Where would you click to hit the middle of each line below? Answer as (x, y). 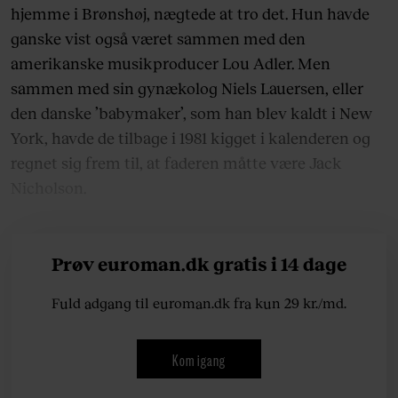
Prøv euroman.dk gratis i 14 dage (199, 263)
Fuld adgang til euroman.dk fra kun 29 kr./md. (199, 302)
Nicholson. (50, 188)
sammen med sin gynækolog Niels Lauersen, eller (187, 88)
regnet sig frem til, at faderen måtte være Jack (176, 163)
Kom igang (199, 358)
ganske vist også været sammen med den (158, 39)
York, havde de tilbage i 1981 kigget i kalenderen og (191, 138)
